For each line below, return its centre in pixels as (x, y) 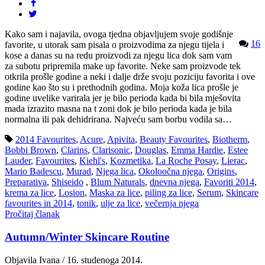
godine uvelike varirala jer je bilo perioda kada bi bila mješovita (123, 98)
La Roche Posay (186, 161)
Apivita (121, 140)
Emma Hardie (197, 150)
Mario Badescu (33, 172)
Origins (221, 172)
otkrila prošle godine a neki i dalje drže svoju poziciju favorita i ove (130, 77)
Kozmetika (130, 161)
